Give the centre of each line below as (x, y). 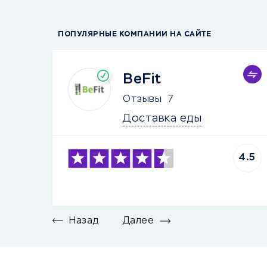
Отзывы (142, 100)
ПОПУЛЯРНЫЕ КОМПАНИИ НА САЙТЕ (134, 35)
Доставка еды (162, 119)
